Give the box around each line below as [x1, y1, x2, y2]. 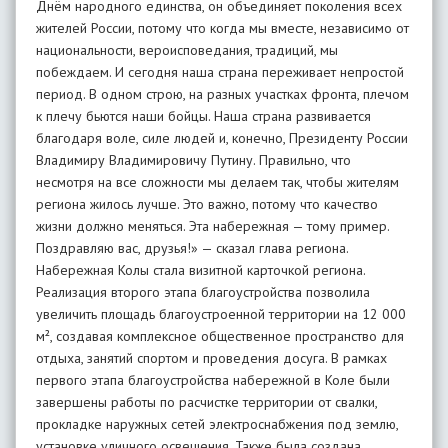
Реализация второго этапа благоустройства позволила [36, 283, 370, 301]
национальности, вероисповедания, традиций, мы [36, 41, 338, 59]
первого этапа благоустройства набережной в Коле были [36, 371, 390, 389]
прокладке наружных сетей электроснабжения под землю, [36, 415, 398, 433]
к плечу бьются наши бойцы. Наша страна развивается [36, 107, 371, 125]
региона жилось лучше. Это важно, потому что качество [36, 195, 378, 213]
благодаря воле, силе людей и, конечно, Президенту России [36, 129, 408, 147]
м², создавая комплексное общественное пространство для [36, 327, 404, 345]
